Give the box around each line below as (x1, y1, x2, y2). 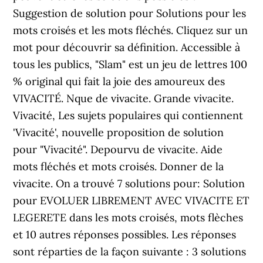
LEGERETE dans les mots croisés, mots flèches (13, 211, 244, 224)
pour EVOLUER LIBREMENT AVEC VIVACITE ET (13, 194, 250, 207)
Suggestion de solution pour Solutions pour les (13, 6, 247, 20)
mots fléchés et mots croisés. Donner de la (13, 160, 224, 173)
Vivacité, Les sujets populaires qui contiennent (13, 109, 244, 122)
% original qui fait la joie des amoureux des (13, 75, 225, 88)
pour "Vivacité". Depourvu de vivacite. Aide (13, 143, 223, 156)
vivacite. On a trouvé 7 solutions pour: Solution (13, 177, 245, 190)
